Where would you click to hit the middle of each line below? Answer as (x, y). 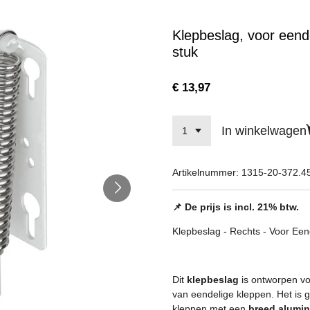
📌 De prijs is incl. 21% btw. (236, 207)
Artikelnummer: (206, 172)
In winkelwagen (264, 130)
